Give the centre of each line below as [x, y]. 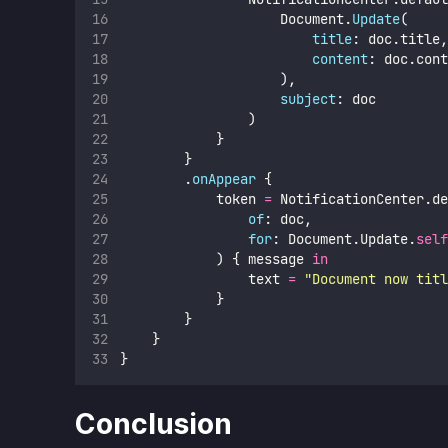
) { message [215, 258]
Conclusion [154, 424]
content [339, 58]
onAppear [223, 178]
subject [307, 98]
